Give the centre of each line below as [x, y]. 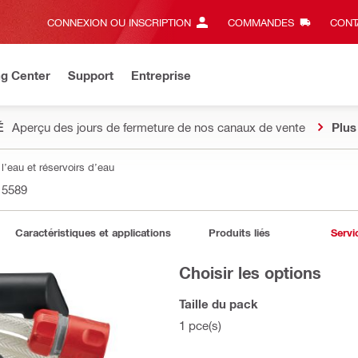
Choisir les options [250, 272]
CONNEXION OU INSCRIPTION [119, 22]
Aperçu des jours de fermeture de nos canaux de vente [159, 127]
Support [91, 75]
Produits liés [239, 233]
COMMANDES [261, 22]
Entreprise [161, 75]
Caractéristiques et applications [93, 233]
